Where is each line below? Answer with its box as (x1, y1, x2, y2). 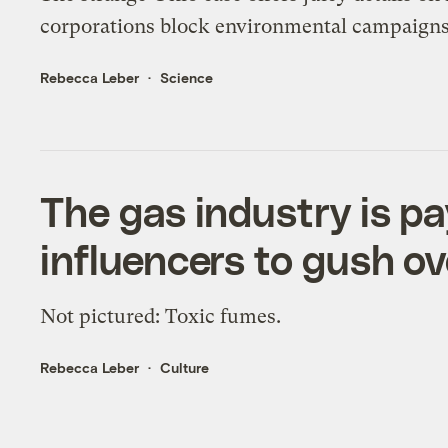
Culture (160, 358, 210, 376)
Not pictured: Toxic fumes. (40, 304, 282, 328)
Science (160, 69, 214, 87)
